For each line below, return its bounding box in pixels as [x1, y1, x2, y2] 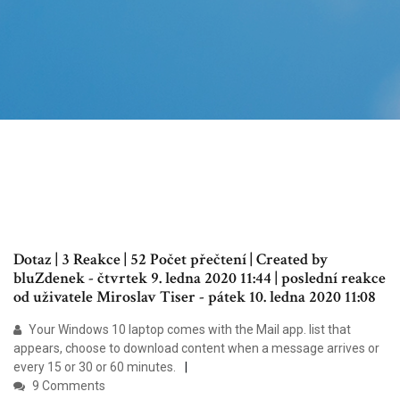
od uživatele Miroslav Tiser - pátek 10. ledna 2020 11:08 [13, 287, 376, 308]
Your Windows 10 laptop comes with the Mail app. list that [26, 322, 351, 337]
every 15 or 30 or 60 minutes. [13, 360, 176, 375]
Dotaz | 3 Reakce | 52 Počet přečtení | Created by [13, 249, 328, 271]
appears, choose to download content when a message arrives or [13, 341, 379, 356]
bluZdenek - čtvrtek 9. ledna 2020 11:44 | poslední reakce [13, 268, 386, 289]
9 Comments [29, 379, 105, 394]
